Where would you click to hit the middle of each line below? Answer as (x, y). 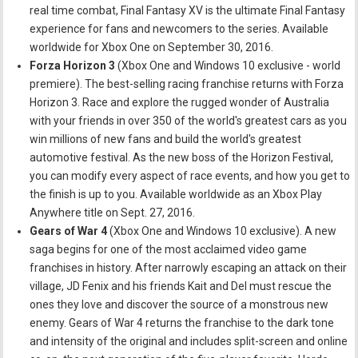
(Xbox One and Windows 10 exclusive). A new (222, 231)
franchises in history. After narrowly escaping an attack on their (189, 267)
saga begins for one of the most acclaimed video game (169, 249)
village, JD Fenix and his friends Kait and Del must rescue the (181, 286)
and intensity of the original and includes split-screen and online (189, 341)
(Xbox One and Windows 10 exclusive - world (229, 65)
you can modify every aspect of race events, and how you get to (190, 175)
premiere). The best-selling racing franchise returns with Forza (187, 84)
